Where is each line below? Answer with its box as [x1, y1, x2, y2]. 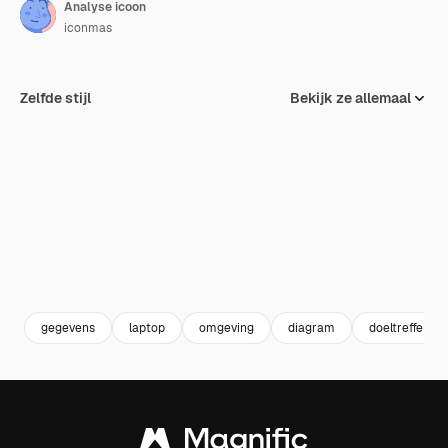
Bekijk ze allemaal [290, 89, 411, 107]
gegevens [41, 319, 95, 336]
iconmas [64, 20, 112, 36]
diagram [288, 319, 335, 336]
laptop [129, 319, 165, 336]
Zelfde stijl [20, 89, 91, 107]
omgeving [199, 319, 254, 336]
